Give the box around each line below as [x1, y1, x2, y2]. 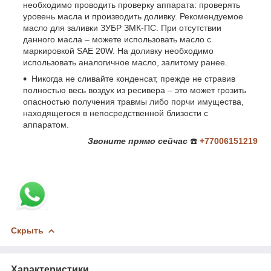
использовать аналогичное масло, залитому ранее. [23, 57, 227, 67]
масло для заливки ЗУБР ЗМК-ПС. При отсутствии [23, 22, 221, 33]
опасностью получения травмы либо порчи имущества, [23, 96, 244, 106]
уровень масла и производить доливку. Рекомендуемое [23, 11, 243, 21]
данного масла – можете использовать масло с [23, 34, 211, 44]
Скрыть [11, 225, 44, 235]
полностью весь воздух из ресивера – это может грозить [23, 85, 246, 95]
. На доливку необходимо [113, 45, 214, 56]
